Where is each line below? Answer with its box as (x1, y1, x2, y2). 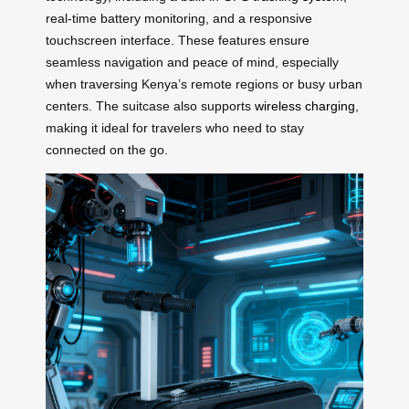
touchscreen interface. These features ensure (46, 32, 309, 47)
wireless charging (255, 98, 355, 113)
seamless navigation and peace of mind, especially (46, 54, 339, 69)
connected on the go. (46, 142, 168, 157)
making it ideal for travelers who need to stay (46, 120, 304, 135)
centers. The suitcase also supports (46, 98, 255, 113)
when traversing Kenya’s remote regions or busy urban (46, 76, 362, 91)
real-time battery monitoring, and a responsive (46, 10, 312, 26)
